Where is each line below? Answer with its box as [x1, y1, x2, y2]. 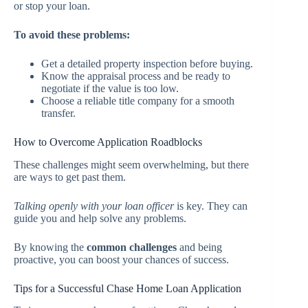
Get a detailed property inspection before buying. [41, 57, 253, 69]
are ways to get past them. [14, 170, 126, 183]
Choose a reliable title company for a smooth [41, 94, 234, 107]
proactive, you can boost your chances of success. [14, 253, 229, 265]
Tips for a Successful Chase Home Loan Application [14, 282, 241, 294]
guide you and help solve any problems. [14, 212, 186, 224]
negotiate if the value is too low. [41, 82, 179, 94]
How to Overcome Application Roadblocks [14, 135, 202, 148]
